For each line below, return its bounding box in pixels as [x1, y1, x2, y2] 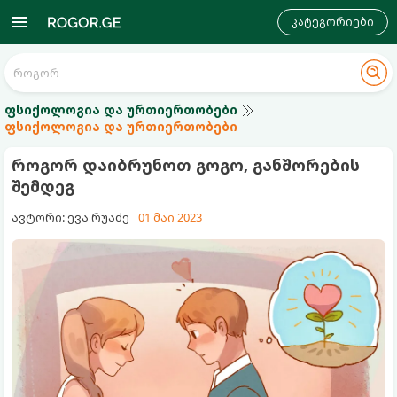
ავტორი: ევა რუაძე [12, 209, 129, 225]
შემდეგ [12, 175, 74, 197]
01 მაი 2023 [138, 209, 202, 225]
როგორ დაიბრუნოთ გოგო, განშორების [12, 154, 360, 175]
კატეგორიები [292, 14, 374, 29]
